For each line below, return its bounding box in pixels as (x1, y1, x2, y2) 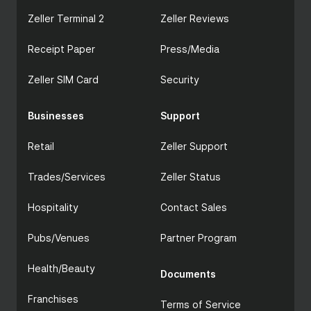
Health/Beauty (28, 262, 95, 274)
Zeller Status (160, 171, 221, 183)
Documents (160, 268, 216, 280)
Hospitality (28, 201, 78, 213)
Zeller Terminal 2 (28, 12, 104, 24)
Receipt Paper (28, 43, 95, 55)
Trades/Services (28, 171, 106, 183)
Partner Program (160, 232, 237, 244)
